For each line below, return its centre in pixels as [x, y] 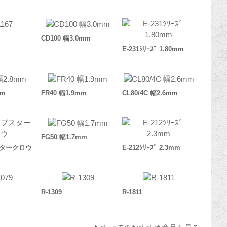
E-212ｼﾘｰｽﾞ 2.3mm [152, 148]
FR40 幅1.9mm [64, 93]
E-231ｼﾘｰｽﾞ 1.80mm [153, 49]
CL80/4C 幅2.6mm [150, 93]
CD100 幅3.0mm [66, 39]
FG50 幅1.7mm [64, 137]
